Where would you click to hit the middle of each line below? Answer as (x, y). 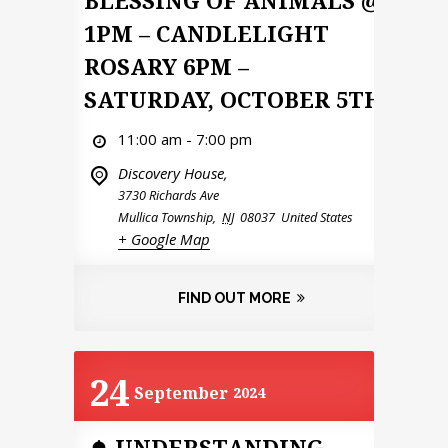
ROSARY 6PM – (166, 65)
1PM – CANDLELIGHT (206, 32)
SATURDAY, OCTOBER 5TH (233, 98)
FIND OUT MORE (234, 297)
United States (317, 216)
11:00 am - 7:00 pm (185, 138)
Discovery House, (173, 172)
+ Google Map (164, 238)
